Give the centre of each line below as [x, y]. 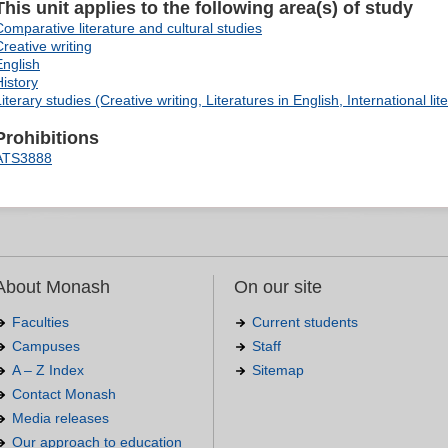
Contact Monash [64, 394]
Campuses [46, 346]
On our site [278, 287]
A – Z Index [48, 370]
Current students [305, 322]
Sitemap [278, 370]
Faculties [40, 322]
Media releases [60, 418]
